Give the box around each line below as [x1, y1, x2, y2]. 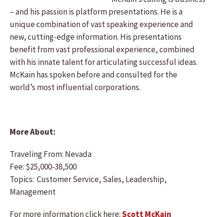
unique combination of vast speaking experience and [10, 19, 193, 30]
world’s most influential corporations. [10, 82, 142, 93]
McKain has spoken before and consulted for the [10, 69, 177, 80]
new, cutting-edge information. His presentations [10, 31, 182, 42]
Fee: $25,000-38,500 [10, 161, 77, 172]
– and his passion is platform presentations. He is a [10, 6, 183, 17]
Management [10, 186, 56, 197]
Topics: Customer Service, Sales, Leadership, [10, 174, 167, 185]
